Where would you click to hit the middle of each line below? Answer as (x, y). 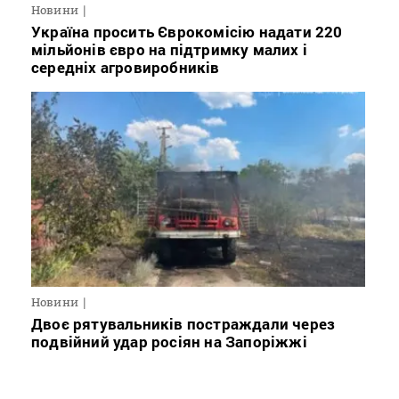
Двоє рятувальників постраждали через (183, 324)
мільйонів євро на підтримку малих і (170, 50)
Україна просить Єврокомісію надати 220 (187, 32)
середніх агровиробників (126, 68)
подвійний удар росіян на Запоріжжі (169, 342)
